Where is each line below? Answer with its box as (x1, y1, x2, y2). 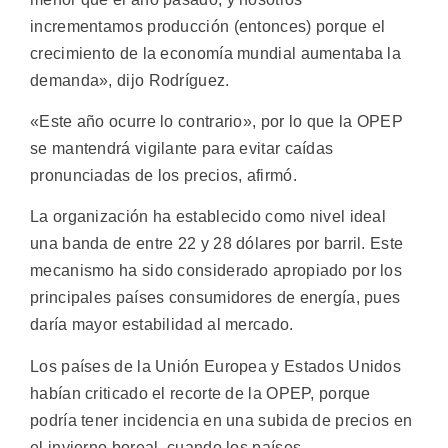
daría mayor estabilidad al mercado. (30, 316, 294, 334)
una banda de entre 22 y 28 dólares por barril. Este (30, 235, 404, 253)
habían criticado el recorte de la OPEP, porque (30, 384, 371, 402)
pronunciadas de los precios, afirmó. (30, 166, 297, 184)
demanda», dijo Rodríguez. (30, 71, 230, 89)
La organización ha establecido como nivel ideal (30, 208, 387, 226)
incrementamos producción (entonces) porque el (30, 17, 386, 35)
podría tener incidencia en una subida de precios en (30, 411, 413, 429)
